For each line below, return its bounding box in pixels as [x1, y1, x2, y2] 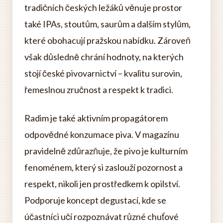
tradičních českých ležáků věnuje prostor [24, 2, 182, 13]
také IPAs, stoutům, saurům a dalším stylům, [24, 18, 191, 30]
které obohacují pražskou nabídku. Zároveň [24, 35, 191, 46]
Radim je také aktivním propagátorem [24, 112, 168, 124]
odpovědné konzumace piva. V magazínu [24, 129, 179, 140]
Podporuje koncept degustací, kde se [24, 195, 166, 206]
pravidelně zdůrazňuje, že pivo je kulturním [24, 145, 188, 157]
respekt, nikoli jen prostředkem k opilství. [24, 178, 180, 190]
